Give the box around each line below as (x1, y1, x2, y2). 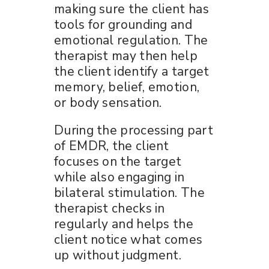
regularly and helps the (54, 215, 193, 232)
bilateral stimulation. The (54, 184, 205, 201)
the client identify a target (54, 62, 210, 80)
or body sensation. (54, 94, 162, 111)
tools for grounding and (54, 16, 192, 33)
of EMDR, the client (54, 137, 169, 154)
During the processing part (54, 121, 213, 139)
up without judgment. (54, 246, 182, 264)
